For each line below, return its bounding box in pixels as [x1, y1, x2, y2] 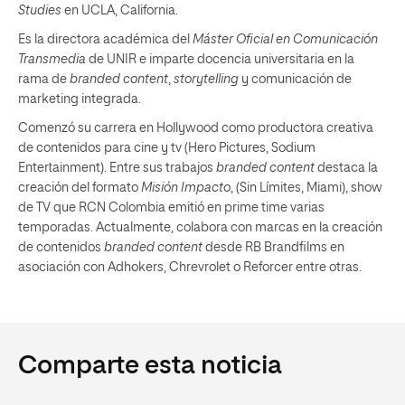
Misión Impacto [141, 182, 231, 194]
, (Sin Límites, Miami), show [231, 182, 382, 194]
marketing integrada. [18, 93, 141, 106]
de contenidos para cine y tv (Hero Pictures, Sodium [18, 142, 316, 155]
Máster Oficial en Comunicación [193, 33, 378, 46]
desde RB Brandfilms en [202, 241, 344, 254]
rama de [18, 73, 70, 86]
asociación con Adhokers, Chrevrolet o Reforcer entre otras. [18, 261, 362, 274]
